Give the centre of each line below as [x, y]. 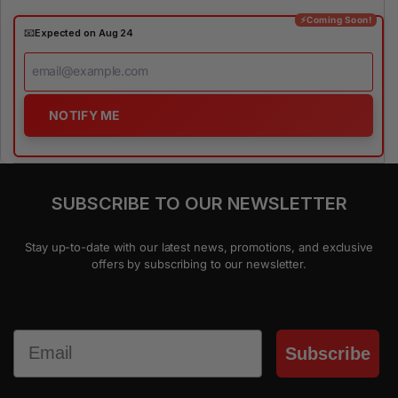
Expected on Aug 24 [84, 32]
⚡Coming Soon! [335, 20]
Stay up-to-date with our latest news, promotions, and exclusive [199, 247]
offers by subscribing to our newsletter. [199, 264]
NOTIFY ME [85, 115]
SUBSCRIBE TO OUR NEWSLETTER [199, 204]
